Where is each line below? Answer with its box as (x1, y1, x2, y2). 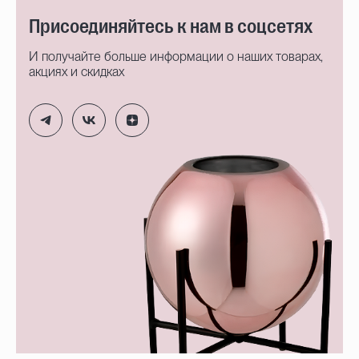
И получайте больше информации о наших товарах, (29, 48, 323, 64)
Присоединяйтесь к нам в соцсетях (29, 14, 313, 38)
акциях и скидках (29, 63, 124, 79)
